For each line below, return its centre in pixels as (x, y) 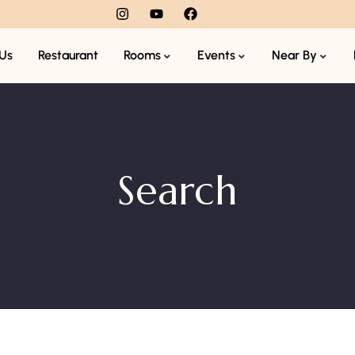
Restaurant (68, 55)
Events (216, 55)
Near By (294, 55)
